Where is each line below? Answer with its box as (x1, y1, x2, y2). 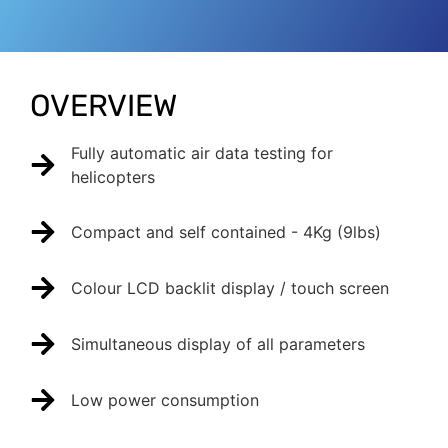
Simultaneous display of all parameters (71, 334, 365, 354)
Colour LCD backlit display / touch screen (71, 278, 389, 298)
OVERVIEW (30, 88, 177, 124)
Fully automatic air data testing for (71, 143, 333, 163)
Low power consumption (71, 390, 259, 410)
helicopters (71, 167, 155, 187)
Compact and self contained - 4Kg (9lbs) (71, 222, 381, 242)
